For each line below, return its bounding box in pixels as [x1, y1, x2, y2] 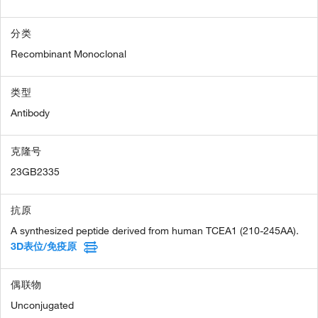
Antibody [11, 106, 50, 120]
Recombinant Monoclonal [11, 48, 126, 61]
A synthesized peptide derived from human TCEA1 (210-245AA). [11, 224, 299, 238]
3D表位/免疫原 [11, 240, 77, 253]
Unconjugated [11, 299, 74, 312]
